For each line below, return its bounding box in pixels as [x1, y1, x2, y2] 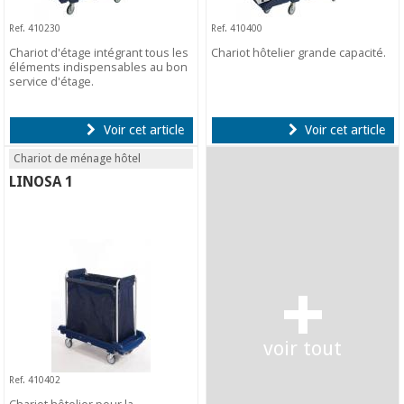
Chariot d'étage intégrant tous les [9, 44, 189, 61]
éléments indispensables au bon [9, 59, 188, 76]
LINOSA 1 [9, 173, 74, 191]
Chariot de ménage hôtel [14, 151, 142, 166]
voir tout [263, 336, 343, 361]
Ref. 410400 [211, 23, 263, 34]
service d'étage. [9, 73, 95, 90]
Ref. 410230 [9, 23, 61, 34]
